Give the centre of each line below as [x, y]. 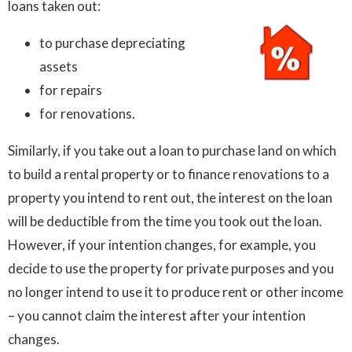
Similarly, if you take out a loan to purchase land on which [172, 151]
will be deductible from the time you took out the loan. [166, 222]
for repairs [71, 90]
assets [59, 67]
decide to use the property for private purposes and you [171, 269]
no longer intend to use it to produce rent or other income [176, 292]
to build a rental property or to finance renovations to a [169, 174]
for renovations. [87, 114]
